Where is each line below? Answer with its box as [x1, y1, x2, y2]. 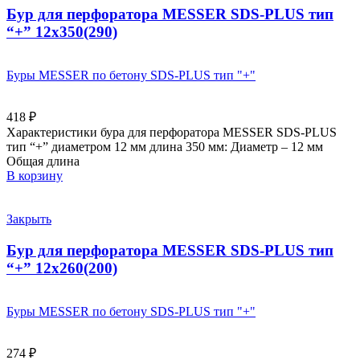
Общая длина [6, 154, 80, 169]
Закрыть [6, 212, 51, 227]
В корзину [6, 169, 63, 183]
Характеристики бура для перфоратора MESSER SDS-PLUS [6, 125, 337, 140]
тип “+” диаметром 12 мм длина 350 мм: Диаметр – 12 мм [6, 140, 323, 154]
